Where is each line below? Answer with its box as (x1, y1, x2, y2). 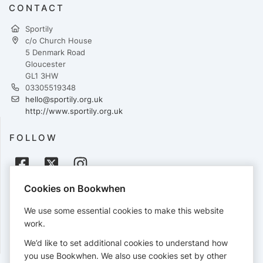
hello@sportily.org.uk (25, 94, 103, 104)
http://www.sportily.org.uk (25, 106, 123, 116)
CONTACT (9, 2, 65, 14)
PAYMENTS (9, 190, 72, 202)
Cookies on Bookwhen (24, 182, 126, 194)
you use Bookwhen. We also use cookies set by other (24, 251, 227, 261)
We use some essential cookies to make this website (24, 205, 224, 215)
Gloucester (25, 59, 66, 69)
